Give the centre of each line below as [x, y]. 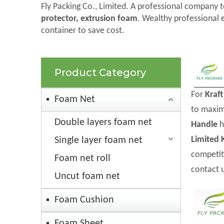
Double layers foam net [103, 123]
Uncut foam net [87, 177]
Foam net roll [82, 159]
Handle [204, 125]
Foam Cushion [84, 200]
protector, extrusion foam [89, 19]
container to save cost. [83, 31]
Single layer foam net [98, 141]
